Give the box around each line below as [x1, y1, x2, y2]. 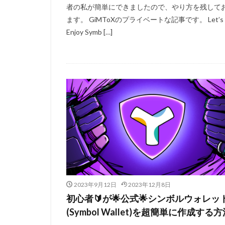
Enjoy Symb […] [66, 28, 113, 37]
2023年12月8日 [128, 181, 171, 189]
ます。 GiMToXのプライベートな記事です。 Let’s [66, 15, 223, 24]
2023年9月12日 [73, 181, 117, 189]
